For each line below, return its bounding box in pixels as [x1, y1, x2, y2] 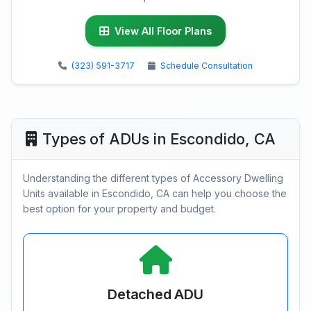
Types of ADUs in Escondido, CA [42, 130, 276, 149]
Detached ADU [108, 286, 203, 303]
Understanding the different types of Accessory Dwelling [23, 172, 283, 185]
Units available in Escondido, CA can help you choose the [23, 187, 287, 200]
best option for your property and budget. [23, 203, 216, 215]
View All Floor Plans [115, 25, 212, 37]
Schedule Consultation [160, 60, 253, 72]
